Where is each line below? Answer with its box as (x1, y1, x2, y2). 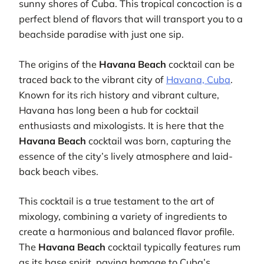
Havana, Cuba (166, 73, 230, 85)
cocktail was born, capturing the (86, 134, 231, 147)
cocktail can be (166, 58, 235, 70)
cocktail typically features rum (105, 241, 240, 253)
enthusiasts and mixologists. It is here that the (19, 119, 224, 131)
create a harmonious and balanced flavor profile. (19, 226, 235, 238)
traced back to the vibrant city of (19, 73, 166, 85)
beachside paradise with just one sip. (19, 28, 184, 41)
